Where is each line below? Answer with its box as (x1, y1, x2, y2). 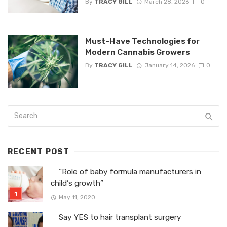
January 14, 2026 (144, 62, 195, 69)
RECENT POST (8, 147, 70, 157)
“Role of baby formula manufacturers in (51, 167, 201, 177)
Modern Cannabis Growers (85, 47, 190, 57)
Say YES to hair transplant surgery (51, 213, 183, 222)
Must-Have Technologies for (85, 35, 200, 46)
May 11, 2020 (58, 194, 95, 201)
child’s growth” (51, 179, 103, 188)
